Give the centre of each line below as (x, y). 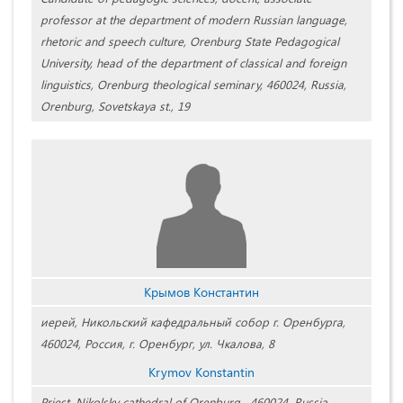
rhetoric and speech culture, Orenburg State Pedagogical (190, 40)
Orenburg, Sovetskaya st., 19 (115, 105)
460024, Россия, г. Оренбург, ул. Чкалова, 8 (157, 343)
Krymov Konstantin (201, 372)
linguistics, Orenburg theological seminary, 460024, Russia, (193, 84)
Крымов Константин (201, 291)
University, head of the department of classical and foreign (193, 62)
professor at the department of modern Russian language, (194, 19)
